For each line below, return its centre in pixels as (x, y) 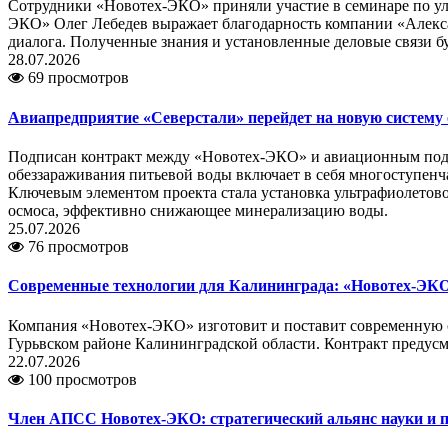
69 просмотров (76, 78)
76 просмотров (76, 246)
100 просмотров (80, 379)
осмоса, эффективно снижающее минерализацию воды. (198, 210)
